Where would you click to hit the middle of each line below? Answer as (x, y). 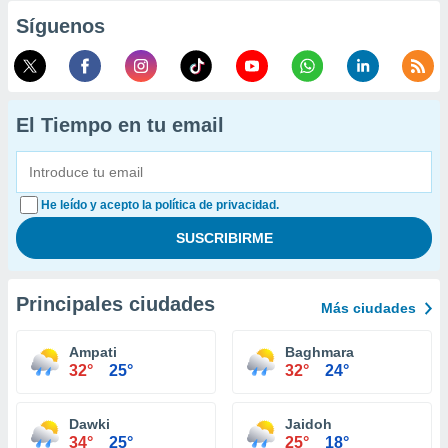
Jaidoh (308, 424)
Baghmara (319, 352)
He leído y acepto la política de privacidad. (160, 205)
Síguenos (60, 26)
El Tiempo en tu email (120, 125)
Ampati (93, 352)
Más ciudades (368, 308)
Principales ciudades (115, 304)
